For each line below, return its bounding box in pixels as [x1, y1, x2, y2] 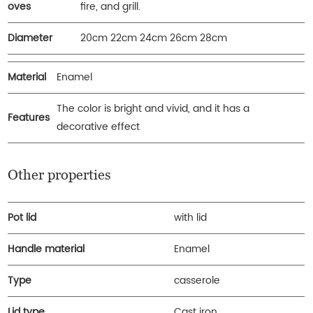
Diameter [8, 29, 53, 46]
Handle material [8, 240, 85, 257]
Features [8, 109, 50, 126]
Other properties [8, 166, 112, 182]
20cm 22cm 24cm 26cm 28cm [80, 29, 228, 46]
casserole [174, 272, 224, 289]
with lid [174, 209, 208, 226]
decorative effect [57, 118, 140, 135]
